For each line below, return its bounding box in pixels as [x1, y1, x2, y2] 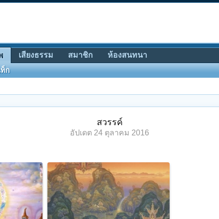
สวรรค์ [96, 117, 123, 127]
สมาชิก [68, 51, 93, 59]
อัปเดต [70, 129, 94, 137]
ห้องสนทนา [108, 51, 147, 59]
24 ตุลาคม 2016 [94, 129, 149, 137]
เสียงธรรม [19, 51, 53, 59]
